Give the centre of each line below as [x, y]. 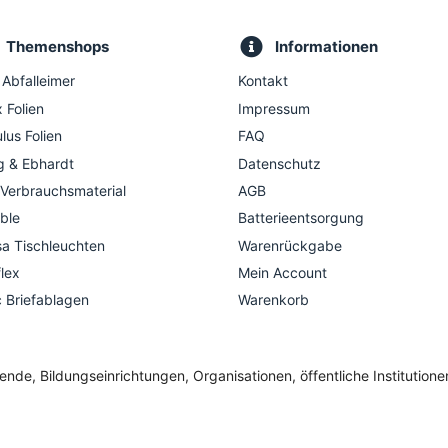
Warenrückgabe [290, 245]
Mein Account [282, 273]
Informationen [327, 47]
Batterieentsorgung [301, 218]
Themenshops [57, 47]
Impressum [274, 108]
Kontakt [263, 81]
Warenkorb [273, 300]
